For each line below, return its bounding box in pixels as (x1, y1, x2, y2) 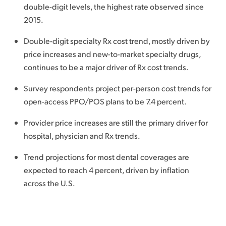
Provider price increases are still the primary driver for (23, 117, 208, 128)
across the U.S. (23, 178, 75, 188)
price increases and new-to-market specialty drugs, (23, 48, 201, 59)
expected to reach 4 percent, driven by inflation (23, 164, 189, 175)
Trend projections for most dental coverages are (23, 151, 189, 162)
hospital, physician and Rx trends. (23, 130, 140, 141)
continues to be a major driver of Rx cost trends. (23, 62, 189, 72)
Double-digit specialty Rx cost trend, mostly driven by (23, 35, 210, 46)
